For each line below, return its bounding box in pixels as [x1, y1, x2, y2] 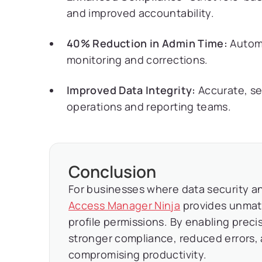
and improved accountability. [67, 6, 215, 20]
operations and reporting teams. [67, 99, 232, 113]
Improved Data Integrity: [67, 83, 196, 97]
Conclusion [68, 160, 156, 182]
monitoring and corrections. [67, 53, 208, 67]
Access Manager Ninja [68, 198, 181, 212]
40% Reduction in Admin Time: [67, 36, 228, 50]
